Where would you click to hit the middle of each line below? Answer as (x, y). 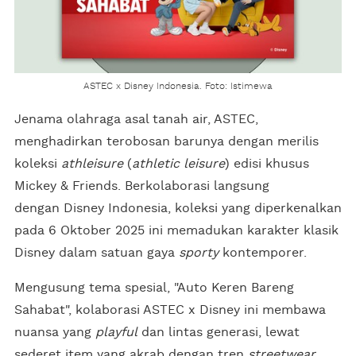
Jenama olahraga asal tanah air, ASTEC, (136, 119)
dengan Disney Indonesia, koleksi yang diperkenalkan (178, 208)
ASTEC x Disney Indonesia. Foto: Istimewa (178, 85)
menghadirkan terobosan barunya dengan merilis (166, 141)
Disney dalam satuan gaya (97, 252)
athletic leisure (178, 163)
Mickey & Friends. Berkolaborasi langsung (142, 186)
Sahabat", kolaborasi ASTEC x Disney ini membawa (170, 310)
